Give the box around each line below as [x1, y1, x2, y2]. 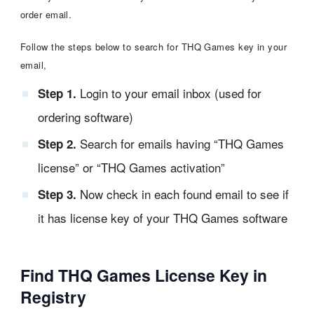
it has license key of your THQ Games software [37, 208, 287, 226]
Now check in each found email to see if [76, 184, 289, 203]
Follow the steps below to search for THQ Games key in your [20, 39, 287, 53]
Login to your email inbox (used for [76, 83, 261, 102]
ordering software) [37, 107, 133, 125]
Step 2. [37, 135, 76, 152]
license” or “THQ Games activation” [37, 158, 225, 176]
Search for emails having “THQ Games [76, 134, 284, 152]
